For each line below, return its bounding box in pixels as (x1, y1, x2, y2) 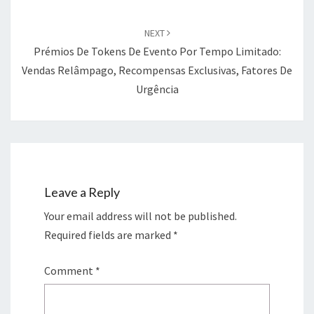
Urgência (135, 81, 179, 96)
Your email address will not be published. (44, 209, 237, 224)
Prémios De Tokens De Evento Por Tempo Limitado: (33, 43, 281, 58)
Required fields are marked (44, 228, 173, 243)
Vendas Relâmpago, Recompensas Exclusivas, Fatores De (22, 62, 292, 77)
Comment (44, 264, 95, 278)
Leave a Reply (44, 184, 120, 200)
